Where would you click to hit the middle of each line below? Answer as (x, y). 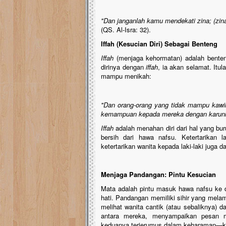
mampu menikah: (126, 76)
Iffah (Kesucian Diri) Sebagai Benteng (159, 44)
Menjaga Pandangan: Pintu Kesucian (158, 174)
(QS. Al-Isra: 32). (126, 30)
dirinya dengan (124, 67)
